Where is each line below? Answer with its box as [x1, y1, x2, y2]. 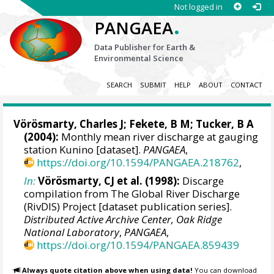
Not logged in [174, 1, 223, 12]
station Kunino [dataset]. [24, 143, 144, 157]
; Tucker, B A [190, 117, 254, 131]
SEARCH [106, 80, 132, 90]
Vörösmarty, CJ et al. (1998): [38, 173, 180, 188]
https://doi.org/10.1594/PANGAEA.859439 [37, 237, 240, 252]
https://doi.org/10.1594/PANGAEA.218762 [37, 155, 240, 170]
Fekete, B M [129, 117, 191, 131]
